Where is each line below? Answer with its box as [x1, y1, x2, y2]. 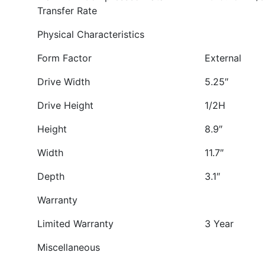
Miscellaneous [37, 241, 100, 253]
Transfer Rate [37, 5, 97, 17]
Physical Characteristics [37, 28, 144, 40]
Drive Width [37, 76, 90, 88]
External [204, 52, 241, 64]
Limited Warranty [37, 218, 114, 230]
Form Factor [37, 52, 92, 64]
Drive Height [37, 99, 93, 111]
